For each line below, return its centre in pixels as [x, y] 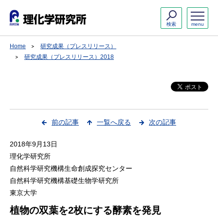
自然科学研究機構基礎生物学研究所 [64, 181]
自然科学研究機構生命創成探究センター [71, 168]
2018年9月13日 [34, 144]
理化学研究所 [30, 156]
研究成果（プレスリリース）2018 [69, 57]
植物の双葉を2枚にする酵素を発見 [85, 210]
